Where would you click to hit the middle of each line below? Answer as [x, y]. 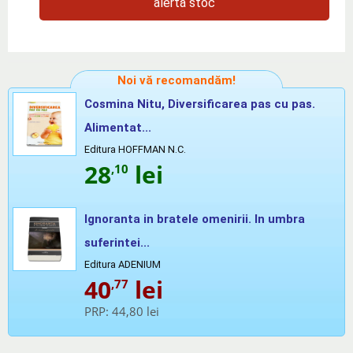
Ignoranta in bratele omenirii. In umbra [195, 219]
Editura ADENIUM [123, 264]
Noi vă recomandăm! [176, 80]
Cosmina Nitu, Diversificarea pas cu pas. [200, 104]
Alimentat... [118, 127]
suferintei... [117, 242]
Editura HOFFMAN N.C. [135, 149]
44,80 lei [136, 311]
